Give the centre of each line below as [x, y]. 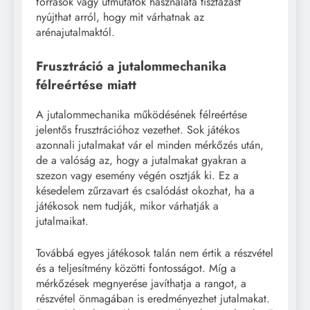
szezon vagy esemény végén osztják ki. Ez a [137, 175]
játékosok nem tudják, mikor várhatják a [127, 206]
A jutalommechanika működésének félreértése [142, 114]
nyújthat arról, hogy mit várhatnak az [120, 17]
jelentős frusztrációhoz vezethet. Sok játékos [138, 129]
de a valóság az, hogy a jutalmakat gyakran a [141, 160]
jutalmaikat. [62, 221]
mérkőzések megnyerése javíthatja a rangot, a [141, 283]
